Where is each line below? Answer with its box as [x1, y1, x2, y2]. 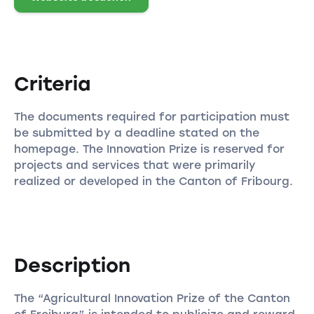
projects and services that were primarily [13, 158, 256, 172]
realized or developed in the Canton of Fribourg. [13, 174, 293, 188]
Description [13, 254, 130, 278]
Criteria [13, 71, 90, 95]
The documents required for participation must [13, 109, 289, 123]
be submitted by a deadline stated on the [13, 125, 259, 139]
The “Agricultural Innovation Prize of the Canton [13, 291, 290, 305]
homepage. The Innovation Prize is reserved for [13, 142, 285, 156]
